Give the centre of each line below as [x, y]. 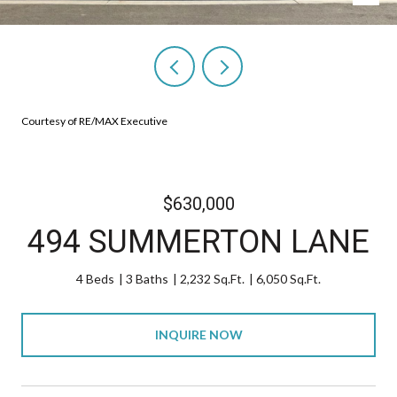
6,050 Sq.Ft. [288, 279]
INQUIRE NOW [198, 334]
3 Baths [147, 279]
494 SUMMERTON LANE [198, 242]
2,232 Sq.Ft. [212, 279]
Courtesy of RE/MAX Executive [94, 121]
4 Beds [95, 279]
